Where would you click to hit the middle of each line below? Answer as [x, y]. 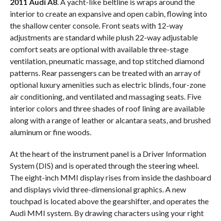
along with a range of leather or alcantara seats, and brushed [110, 120]
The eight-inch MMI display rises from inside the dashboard [110, 177]
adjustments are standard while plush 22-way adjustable [104, 37]
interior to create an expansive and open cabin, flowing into [108, 13]
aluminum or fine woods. [50, 132]
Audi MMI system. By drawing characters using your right [107, 213]
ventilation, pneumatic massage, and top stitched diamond [107, 61]
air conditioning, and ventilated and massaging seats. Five [105, 96]
